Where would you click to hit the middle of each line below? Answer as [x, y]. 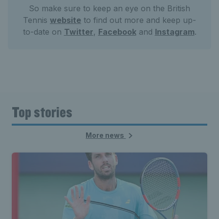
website [66, 20]
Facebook [117, 32]
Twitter [78, 32]
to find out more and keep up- [139, 20]
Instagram [175, 32]
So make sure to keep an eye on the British [109, 8]
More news [106, 135]
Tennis [36, 20]
